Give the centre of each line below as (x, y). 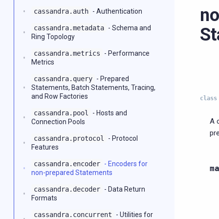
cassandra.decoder (67, 189)
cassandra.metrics (67, 53)
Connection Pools (58, 122)
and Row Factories (60, 96)
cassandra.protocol (69, 138)
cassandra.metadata (69, 28)
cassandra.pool (61, 113)
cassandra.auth (61, 11)
